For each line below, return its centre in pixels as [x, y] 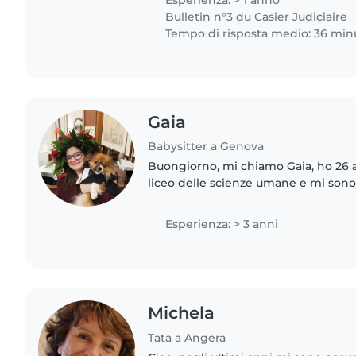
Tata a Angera [187, 338]
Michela [182, 313]
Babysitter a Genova [206, 147]
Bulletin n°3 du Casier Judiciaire [255, 16]
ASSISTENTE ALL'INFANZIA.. [225, 217]
